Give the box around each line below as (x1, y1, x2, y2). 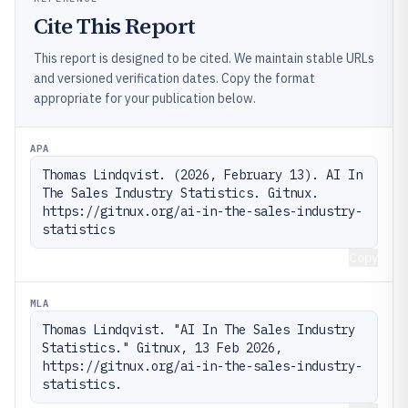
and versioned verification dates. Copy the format (34, 69, 315, 87)
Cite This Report (34, 10, 196, 41)
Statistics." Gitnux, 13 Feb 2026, (42, 339, 282, 356)
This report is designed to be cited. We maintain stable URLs (34, 49, 374, 66)
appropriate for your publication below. (34, 89, 256, 107)
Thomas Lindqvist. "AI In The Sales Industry (42, 321, 355, 338)
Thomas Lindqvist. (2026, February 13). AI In (42, 166, 362, 183)
